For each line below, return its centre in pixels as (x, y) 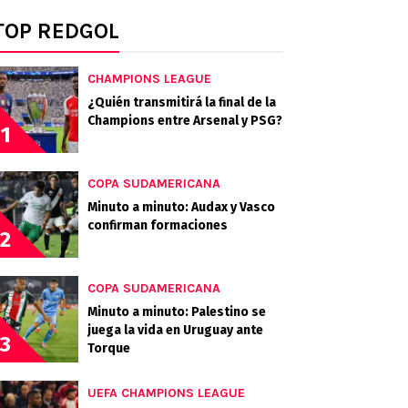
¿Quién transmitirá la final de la (182, 102)
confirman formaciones (158, 225)
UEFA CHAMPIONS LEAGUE (166, 393)
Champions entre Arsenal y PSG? (185, 121)
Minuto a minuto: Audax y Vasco (181, 207)
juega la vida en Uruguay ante (175, 330)
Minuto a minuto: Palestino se (177, 312)
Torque (109, 348)
